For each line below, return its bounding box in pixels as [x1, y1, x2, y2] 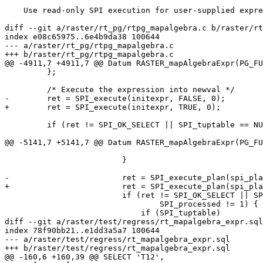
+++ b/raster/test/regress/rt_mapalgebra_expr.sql [5, 244, 230, 253]
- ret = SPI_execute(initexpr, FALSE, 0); [5, 94, 225, 103]
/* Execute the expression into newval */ [5, 85, 47, 95]
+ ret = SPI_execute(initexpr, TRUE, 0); [5, 103, 221, 112]
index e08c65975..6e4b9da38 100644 [5, 32, 160, 42]
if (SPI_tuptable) [5, 208, 141, 218]
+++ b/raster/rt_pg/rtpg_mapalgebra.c [5, 50, 174, 59]
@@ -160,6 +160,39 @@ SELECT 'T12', [5, 252, 164, 262]
